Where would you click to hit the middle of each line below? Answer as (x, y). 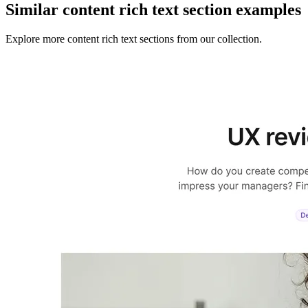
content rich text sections (121, 39)
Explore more (36, 39)
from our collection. (218, 39)
